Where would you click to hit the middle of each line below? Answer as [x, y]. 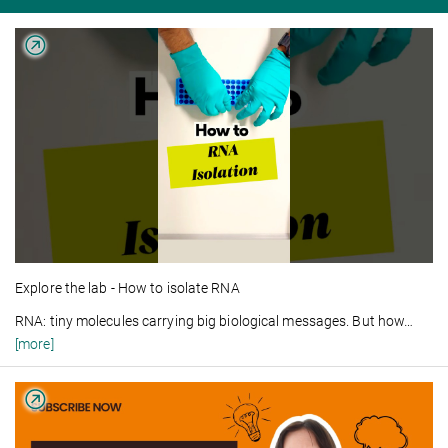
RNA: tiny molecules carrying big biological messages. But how [210, 320]
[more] [34, 343]
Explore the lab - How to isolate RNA [127, 287]
